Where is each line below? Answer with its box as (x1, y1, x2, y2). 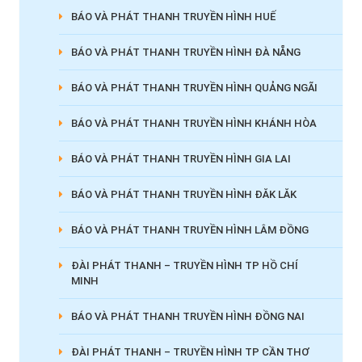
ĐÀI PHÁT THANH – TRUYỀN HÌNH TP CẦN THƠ (70, 345, 309, 358)
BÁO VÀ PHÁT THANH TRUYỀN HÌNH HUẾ (70, 10, 276, 23)
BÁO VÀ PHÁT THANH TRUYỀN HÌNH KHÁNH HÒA (70, 116, 317, 129)
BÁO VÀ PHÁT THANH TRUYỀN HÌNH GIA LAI (70, 152, 291, 165)
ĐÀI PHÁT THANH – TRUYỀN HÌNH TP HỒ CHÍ (70, 259, 298, 271)
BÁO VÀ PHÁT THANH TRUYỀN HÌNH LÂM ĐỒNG (70, 223, 309, 236)
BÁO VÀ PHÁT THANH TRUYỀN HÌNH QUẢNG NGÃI (70, 81, 318, 94)
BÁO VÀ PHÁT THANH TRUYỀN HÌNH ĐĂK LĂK (70, 187, 297, 200)
